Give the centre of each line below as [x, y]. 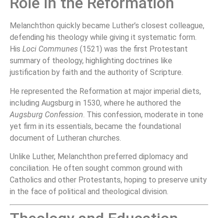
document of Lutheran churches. [65, 138]
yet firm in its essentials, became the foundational [95, 126]
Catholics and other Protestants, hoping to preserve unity [108, 180]
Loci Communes [50, 49]
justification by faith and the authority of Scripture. [96, 73]
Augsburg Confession [46, 114]
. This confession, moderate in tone [143, 114]
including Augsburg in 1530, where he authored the [95, 103]
